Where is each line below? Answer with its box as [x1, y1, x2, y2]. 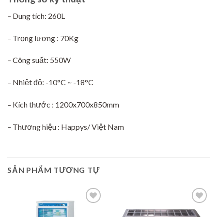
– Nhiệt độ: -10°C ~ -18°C [7, 77, 93, 87]
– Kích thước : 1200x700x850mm [7, 100, 119, 109]
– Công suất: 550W [7, 55, 71, 65]
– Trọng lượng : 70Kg [7, 33, 78, 43]
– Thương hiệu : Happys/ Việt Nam [7, 122, 124, 131]
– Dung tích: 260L [7, 11, 65, 20]
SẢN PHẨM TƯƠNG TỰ [7, 165, 100, 174]
